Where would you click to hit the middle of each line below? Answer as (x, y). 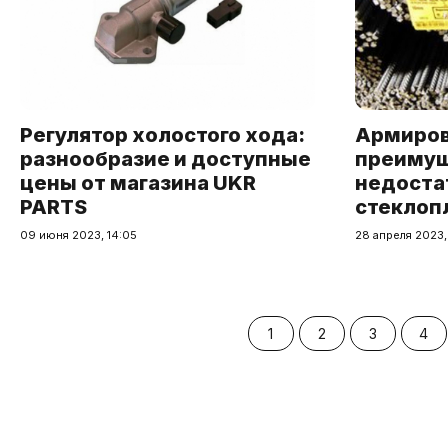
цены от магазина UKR (138, 182)
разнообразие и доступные (165, 158)
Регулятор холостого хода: (162, 134)
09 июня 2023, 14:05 (78, 234)
